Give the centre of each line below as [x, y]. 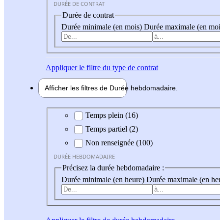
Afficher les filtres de [77, 88]
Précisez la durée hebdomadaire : [113, 168]
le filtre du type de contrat [118, 67]
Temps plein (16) [112, 115]
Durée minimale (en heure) [104, 179]
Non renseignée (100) [119, 143]
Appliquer [61, 67]
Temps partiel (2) [112, 129]
